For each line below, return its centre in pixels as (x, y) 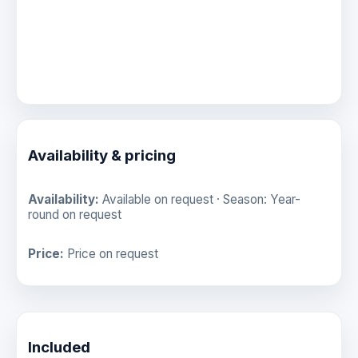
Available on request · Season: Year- (200, 199)
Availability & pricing (102, 156)
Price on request (111, 254)
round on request (75, 214)
